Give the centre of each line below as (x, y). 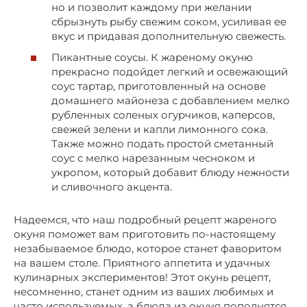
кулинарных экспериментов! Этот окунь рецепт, (142, 278)
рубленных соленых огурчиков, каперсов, (163, 115)
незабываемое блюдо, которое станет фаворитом (148, 249)
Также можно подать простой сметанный (162, 144)
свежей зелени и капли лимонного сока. (160, 130)
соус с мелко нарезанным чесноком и (153, 158)
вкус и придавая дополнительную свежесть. (169, 36)
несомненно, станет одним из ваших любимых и (144, 292)
